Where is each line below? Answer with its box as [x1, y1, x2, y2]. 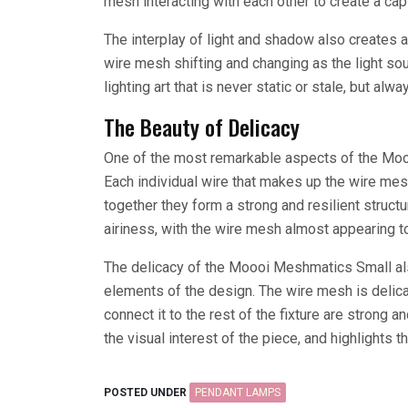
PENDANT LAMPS [195, 385, 280, 399]
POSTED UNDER [104, 385, 189, 399]
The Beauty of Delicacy [104, 109, 300, 143]
